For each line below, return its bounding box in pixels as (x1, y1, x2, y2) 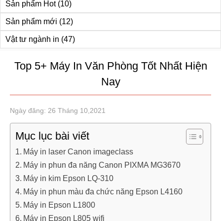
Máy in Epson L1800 (23, 200, 96, 209)
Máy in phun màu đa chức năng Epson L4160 (23, 187, 183, 196)
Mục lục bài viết (15, 130, 89, 142)
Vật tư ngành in (5, 35, 59, 43)
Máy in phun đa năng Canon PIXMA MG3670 (23, 160, 181, 169)
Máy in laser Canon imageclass (23, 147, 134, 156)
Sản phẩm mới (5, 17, 57, 26)
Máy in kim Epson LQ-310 (23, 174, 114, 183)
